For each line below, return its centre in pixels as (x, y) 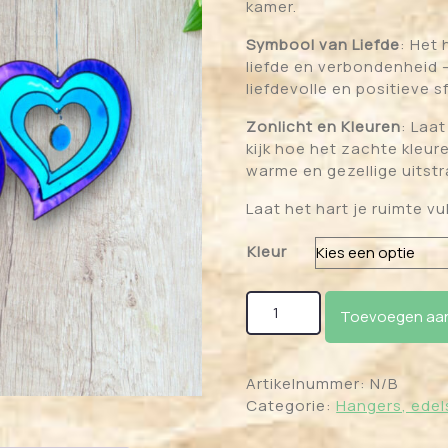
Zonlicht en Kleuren (324, 126)
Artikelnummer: (308, 383)
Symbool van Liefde (323, 44)
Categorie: (291, 405)
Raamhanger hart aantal (341, 300)
